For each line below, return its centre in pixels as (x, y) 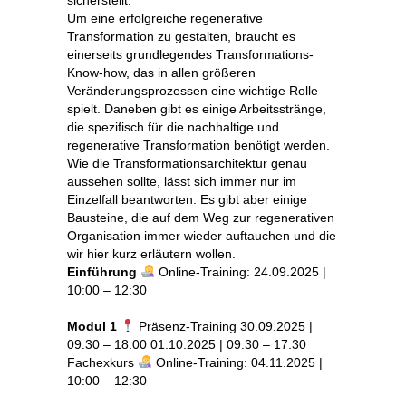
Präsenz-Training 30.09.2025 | (223, 326)
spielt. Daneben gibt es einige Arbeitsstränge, (197, 108)
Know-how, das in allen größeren (161, 72)
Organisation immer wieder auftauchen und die (202, 235)
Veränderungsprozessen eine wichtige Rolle (193, 90)
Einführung (102, 271)
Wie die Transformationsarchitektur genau (187, 163)
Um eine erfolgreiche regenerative (165, 18)
